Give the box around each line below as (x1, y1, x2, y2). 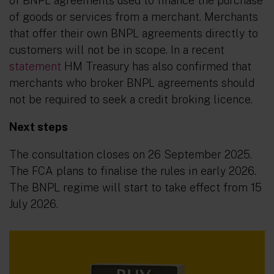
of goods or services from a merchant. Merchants (9, 10, 258, 23)
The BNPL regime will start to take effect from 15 (9, 181, 262, 194)
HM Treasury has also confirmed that (61, 60, 251, 73)
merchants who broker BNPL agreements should (9, 76, 254, 89)
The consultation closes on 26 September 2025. (9, 148, 252, 161)
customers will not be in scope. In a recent (9, 43, 224, 56)
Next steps (9, 120, 68, 133)
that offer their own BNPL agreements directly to (9, 27, 258, 40)
